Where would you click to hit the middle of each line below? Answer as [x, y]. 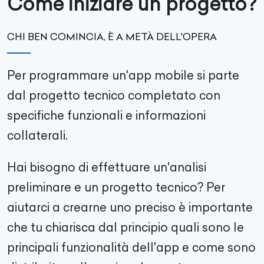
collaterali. [37, 135]
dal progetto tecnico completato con [114, 95]
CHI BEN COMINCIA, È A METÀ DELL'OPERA [112, 37]
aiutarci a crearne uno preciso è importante [130, 207]
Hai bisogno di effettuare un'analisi [107, 167]
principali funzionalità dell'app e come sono [131, 247]
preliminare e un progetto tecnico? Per [116, 187]
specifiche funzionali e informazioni [106, 115]
